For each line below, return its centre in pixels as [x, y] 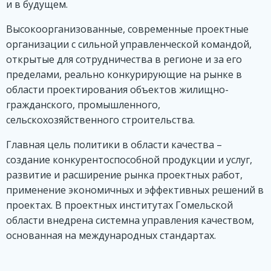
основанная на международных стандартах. [111, 236]
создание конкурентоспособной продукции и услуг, [129, 160]
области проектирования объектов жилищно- [117, 90]
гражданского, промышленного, [83, 105]
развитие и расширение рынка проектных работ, [124, 175]
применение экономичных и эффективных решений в [135, 190]
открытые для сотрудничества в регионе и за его [124, 60]
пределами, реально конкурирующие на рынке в [124, 75]
